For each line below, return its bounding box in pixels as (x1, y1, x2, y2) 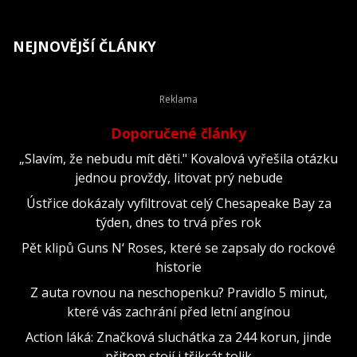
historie (155, 257, 202, 276)
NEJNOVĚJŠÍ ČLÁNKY (13, 36, 156, 56)
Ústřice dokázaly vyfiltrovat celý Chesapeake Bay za (25, 194, 331, 212)
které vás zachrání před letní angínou (67, 302, 290, 320)
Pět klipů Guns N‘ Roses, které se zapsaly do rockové (22, 238, 335, 257)
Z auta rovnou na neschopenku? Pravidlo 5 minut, (29, 283, 328, 301)
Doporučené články (111, 123, 246, 143)
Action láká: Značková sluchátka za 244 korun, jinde (25, 328, 331, 346)
